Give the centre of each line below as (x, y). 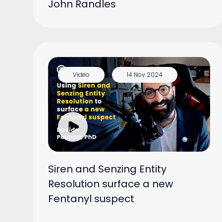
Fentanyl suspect (91, 199)
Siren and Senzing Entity (108, 169)
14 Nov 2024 (145, 75)
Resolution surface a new (111, 184)
